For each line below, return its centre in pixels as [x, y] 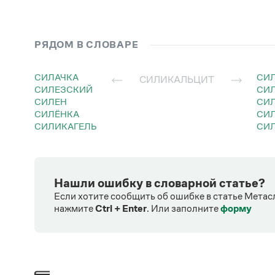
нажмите [75, 208]
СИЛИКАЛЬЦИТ [180, 79]
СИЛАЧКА [60, 77]
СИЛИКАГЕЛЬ [69, 126]
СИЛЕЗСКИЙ [67, 89]
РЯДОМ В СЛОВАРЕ [87, 44]
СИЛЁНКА [60, 114]
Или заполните [186, 208]
